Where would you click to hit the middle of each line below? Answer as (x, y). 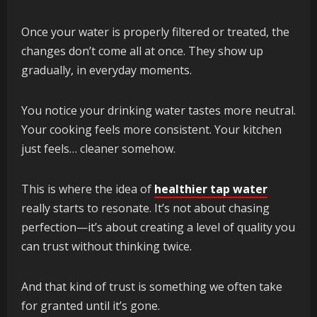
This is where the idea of (88, 189)
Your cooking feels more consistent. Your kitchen (151, 130)
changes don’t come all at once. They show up (142, 51)
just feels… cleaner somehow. (98, 149)
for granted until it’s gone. (91, 306)
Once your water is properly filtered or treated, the (155, 32)
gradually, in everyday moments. (106, 70)
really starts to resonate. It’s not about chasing (145, 208)
